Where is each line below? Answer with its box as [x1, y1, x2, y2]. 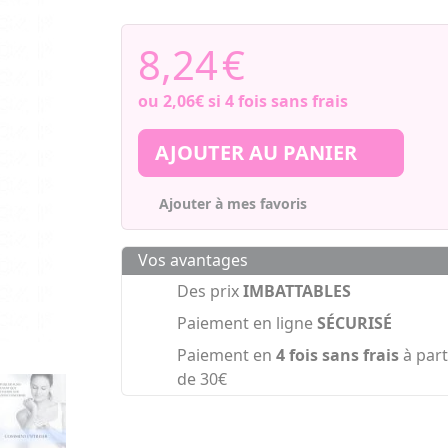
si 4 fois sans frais [203, 90, 348, 113]
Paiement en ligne [176, 312, 317, 335]
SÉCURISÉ [316, 312, 392, 335]
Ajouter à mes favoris [159, 194, 308, 214]
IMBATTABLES [242, 280, 351, 303]
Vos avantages [137, 249, 248, 272]
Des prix [176, 280, 243, 303]
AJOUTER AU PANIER [154, 139, 362, 167]
